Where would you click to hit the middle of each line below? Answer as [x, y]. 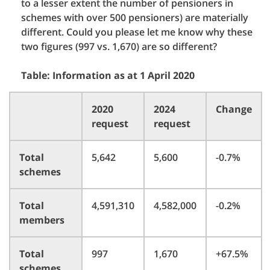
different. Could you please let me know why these [137, 32]
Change [234, 109]
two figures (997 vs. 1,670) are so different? [119, 46]
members [42, 220]
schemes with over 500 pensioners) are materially [135, 17]
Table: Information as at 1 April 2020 [108, 75]
